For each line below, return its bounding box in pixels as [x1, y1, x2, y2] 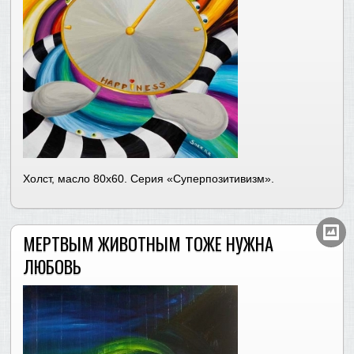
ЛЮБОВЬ [23, 253, 82, 280]
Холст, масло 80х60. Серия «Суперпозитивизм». [23, 171, 275, 185]
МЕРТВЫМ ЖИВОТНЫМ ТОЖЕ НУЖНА [23, 230, 274, 257]
